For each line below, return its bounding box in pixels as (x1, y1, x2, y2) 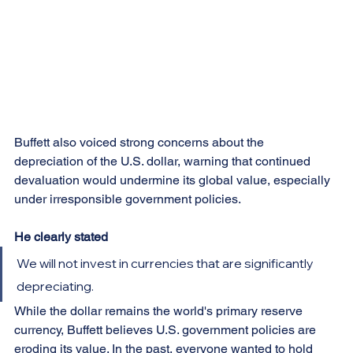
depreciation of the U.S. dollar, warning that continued (14, 153, 314, 169)
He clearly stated (14, 229, 108, 244)
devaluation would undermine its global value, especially (14, 172, 333, 188)
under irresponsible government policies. (14, 191, 241, 206)
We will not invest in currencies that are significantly (17, 255, 316, 271)
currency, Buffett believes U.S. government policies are (14, 321, 319, 337)
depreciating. (17, 277, 94, 294)
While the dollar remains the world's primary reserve (14, 303, 306, 318)
